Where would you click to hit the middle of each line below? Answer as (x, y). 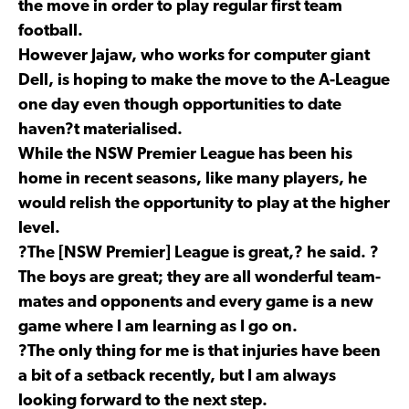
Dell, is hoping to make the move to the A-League (204, 80)
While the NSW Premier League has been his (185, 154)
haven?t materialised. (100, 130)
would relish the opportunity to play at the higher (204, 204)
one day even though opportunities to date (180, 105)
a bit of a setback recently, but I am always (177, 376)
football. (51, 31)
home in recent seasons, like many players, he (193, 179)
